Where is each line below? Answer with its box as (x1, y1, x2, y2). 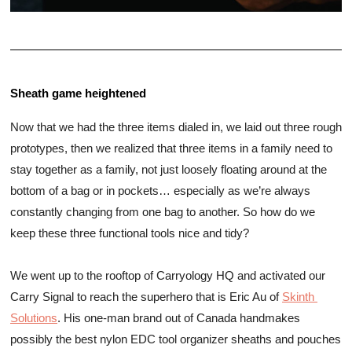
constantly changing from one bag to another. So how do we (10, 206, 315, 219)
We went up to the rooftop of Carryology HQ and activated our (10, 269, 325, 283)
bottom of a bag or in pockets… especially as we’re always (10, 185, 310, 198)
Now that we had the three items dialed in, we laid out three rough (10, 121, 342, 134)
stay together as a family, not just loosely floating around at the (10, 163, 327, 177)
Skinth (282, 291, 314, 304)
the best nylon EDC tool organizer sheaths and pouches (56, 333, 341, 346)
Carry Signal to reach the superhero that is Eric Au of (10, 291, 282, 304)
